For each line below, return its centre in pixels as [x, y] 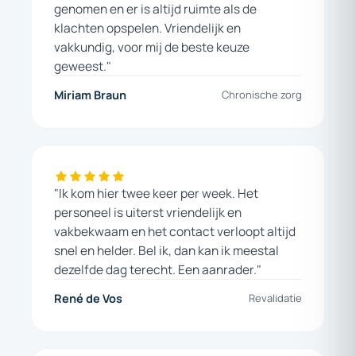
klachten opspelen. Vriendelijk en [147, 27]
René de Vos [88, 298]
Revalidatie [275, 298]
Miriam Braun [90, 95]
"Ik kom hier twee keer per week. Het [156, 193]
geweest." [83, 66]
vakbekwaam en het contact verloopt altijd [175, 231]
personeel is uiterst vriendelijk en [148, 212]
